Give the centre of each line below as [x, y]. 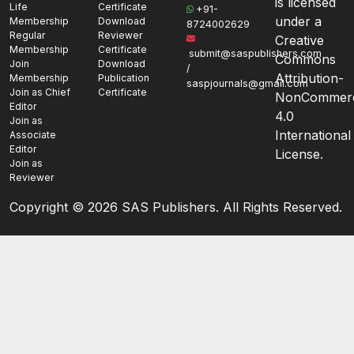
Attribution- [309, 78]
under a [298, 21]
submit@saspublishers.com [255, 53]
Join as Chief [40, 92]
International [313, 135]
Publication [124, 78]
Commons [305, 59]
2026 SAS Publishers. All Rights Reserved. [215, 207]
